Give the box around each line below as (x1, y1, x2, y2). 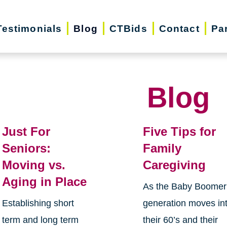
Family (143, 141, 182, 156)
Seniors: (2, 141, 51, 156)
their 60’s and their (143, 215, 218, 225)
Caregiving (143, 158, 206, 172)
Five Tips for (143, 125, 216, 139)
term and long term (2, 215, 79, 225)
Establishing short (2, 198, 74, 209)
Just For (2, 125, 50, 139)
